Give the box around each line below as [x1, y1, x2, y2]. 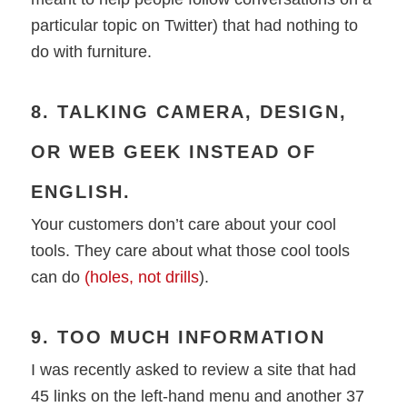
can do [31, 268, 85, 286]
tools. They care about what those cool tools [31, 242, 351, 260]
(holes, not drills [84, 268, 200, 286]
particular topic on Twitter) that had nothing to [31, 15, 359, 35]
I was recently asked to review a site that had [31, 361, 357, 380]
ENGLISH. [31, 182, 132, 202]
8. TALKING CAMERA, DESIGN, [31, 102, 348, 122]
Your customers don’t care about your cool [31, 215, 337, 233]
